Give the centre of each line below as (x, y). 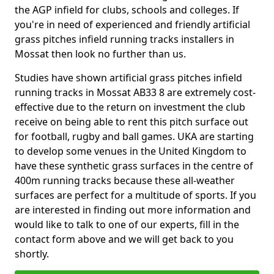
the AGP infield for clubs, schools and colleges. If (127, 10)
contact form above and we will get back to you (124, 239)
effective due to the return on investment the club (130, 107)
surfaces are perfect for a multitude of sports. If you (135, 195)
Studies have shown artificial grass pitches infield (128, 78)
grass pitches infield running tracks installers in (124, 39)
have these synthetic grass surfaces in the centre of (134, 166)
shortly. (33, 254)
